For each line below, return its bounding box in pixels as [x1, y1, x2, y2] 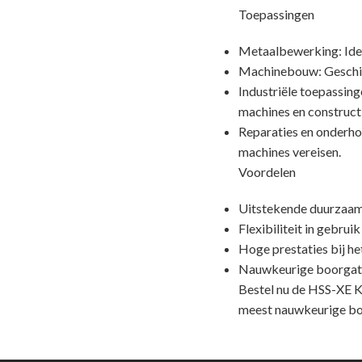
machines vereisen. [238, 143, 341, 159]
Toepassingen [238, 6, 314, 22]
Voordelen [238, 163, 296, 179]
